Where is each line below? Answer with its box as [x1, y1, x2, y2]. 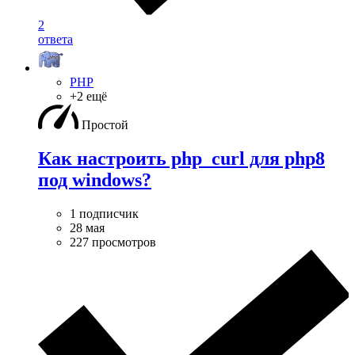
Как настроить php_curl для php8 [38, 147, 325, 169]
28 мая [70, 220, 105, 235]
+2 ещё [70, 90, 107, 104]
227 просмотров [70, 235, 156, 249]
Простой [82, 118, 128, 132]
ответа [38, 32, 73, 47]
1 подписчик [70, 206, 139, 220]
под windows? [38, 169, 151, 190]
